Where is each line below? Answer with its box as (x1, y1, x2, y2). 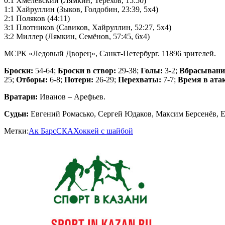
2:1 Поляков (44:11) (4, 14, 70, 23)
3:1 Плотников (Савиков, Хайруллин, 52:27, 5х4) (4, 23, 171, 32)
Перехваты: (118, 75, 161, 84)
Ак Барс (29, 126, 56, 135)
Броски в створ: (58, 66, 116, 75)
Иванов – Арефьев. (38, 92, 105, 101)
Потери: (64, 75, 93, 84)
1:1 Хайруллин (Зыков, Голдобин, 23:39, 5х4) (4, 5, 158, 14)
